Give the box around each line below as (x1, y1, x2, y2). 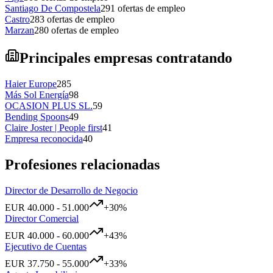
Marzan (5, 24, 34, 35)
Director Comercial (5, 213, 79, 224)
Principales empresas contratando (19, 49, 232, 66)
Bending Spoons (5, 111, 69, 122)
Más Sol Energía (5, 89, 69, 100)
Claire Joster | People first (5, 122, 102, 133)
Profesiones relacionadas (5, 156, 160, 172)
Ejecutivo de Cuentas (5, 241, 87, 252)
